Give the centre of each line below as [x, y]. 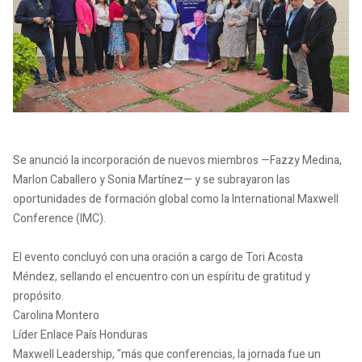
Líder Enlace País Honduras [80, 335]
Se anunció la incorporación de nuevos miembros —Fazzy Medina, [177, 160]
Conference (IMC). [59, 218]
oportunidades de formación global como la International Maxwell [176, 199]
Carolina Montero [56, 315]
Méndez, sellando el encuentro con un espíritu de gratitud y [162, 276]
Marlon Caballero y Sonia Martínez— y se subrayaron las [152, 179]
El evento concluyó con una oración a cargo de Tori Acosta [158, 257]
